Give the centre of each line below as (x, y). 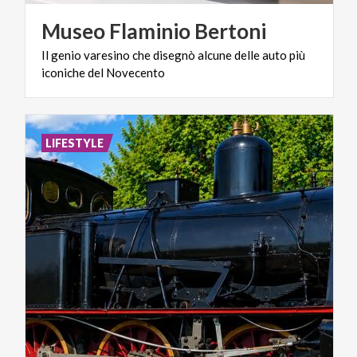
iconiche (63, 72)
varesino (107, 55)
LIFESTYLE (75, 143)
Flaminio (150, 31)
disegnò (174, 55)
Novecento (135, 72)
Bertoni (230, 31)
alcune (215, 55)
